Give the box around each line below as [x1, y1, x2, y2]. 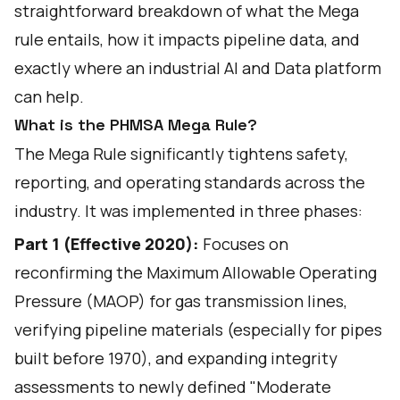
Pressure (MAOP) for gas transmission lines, [14, 290, 347, 312]
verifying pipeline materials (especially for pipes [14, 319, 382, 340]
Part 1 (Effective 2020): [14, 233, 203, 254]
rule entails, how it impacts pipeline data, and [14, 29, 360, 50]
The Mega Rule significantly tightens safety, [14, 143, 348, 164]
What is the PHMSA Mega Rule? [14, 114, 257, 135]
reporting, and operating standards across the [14, 171, 365, 193]
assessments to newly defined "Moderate [14, 376, 331, 397]
